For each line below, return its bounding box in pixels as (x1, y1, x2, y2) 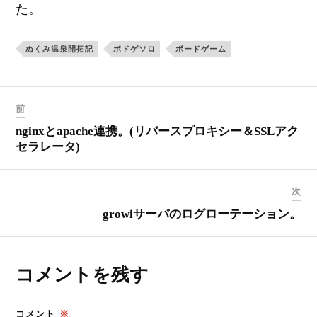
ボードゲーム (175, 44, 227, 54)
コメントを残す (16, 264, 149, 285)
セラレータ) (16, 139, 81, 154)
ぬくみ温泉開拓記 (25, 44, 94, 54)
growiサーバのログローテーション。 (102, 207, 301, 221)
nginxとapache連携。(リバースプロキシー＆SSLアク (16, 124, 299, 138)
